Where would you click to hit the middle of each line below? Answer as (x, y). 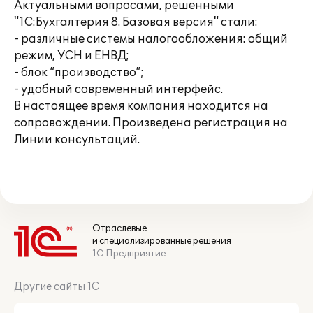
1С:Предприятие (129, 254)
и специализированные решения (162, 241)
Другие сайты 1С (57, 287)
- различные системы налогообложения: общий (151, 39)
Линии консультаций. (77, 140)
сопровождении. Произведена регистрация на (151, 123)
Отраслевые (119, 228)
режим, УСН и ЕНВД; (72, 56)
